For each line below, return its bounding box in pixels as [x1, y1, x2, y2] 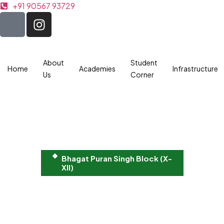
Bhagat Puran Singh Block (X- [61, 153, 172, 163]
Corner [130, 70, 154, 79]
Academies [79, 64, 115, 73]
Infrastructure [172, 64, 218, 73]
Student [130, 58, 157, 67]
